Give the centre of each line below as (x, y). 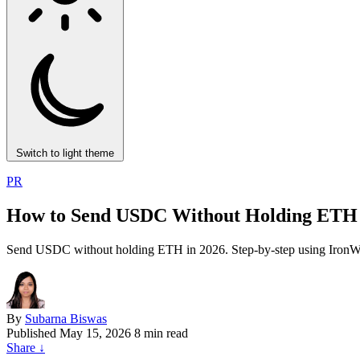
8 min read (161, 333)
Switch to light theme (65, 153)
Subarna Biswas (66, 318)
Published (31, 333)
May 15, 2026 (95, 333)
